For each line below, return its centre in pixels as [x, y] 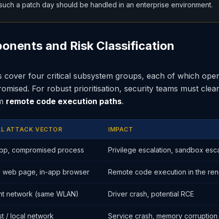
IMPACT [121, 130]
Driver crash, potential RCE [151, 194]
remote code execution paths [64, 101]
